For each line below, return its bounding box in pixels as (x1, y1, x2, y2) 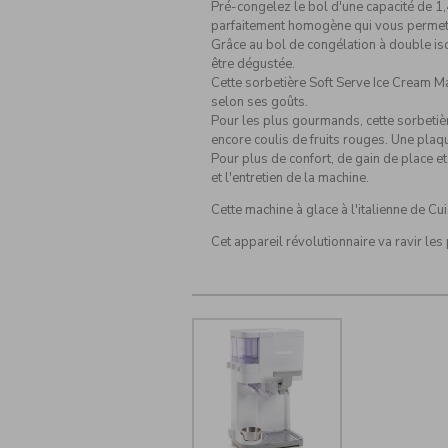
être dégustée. (210, 55, 295, 74)
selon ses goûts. (210, 93, 308, 112)
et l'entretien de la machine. (210, 169, 369, 188)
